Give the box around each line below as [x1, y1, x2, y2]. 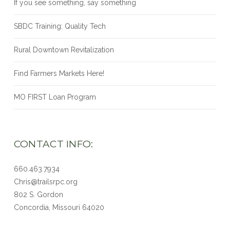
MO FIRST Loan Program [13, 93, 96, 102]
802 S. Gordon [13, 190, 63, 199]
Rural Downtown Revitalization [13, 46, 114, 54]
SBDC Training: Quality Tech [13, 22, 106, 31]
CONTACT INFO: [13, 138, 93, 150]
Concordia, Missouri [13, 203, 82, 212]
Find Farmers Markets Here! [13, 69, 104, 78]
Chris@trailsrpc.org [13, 177, 78, 186]
